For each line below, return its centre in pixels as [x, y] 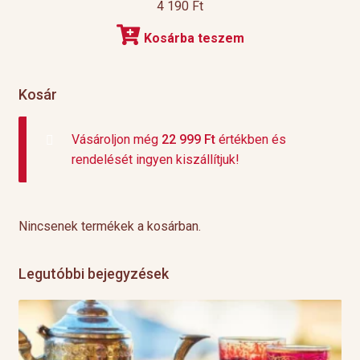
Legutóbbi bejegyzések [93, 274]
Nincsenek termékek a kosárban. [109, 227]
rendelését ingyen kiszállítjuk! [155, 160]
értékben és [250, 140]
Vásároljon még [116, 140]
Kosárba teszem [194, 38]
